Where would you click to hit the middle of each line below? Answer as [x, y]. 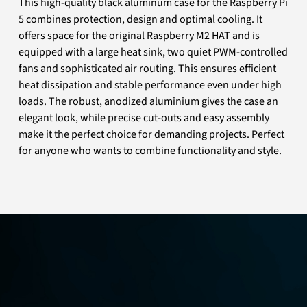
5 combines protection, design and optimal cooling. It [141, 20]
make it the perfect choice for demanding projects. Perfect [152, 135]
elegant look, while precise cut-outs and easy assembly [144, 118]
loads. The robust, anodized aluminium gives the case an [149, 102]
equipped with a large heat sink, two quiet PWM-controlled [153, 52]
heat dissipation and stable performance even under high [150, 85]
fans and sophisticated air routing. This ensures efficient [148, 69]
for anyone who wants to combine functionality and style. [150, 151]
